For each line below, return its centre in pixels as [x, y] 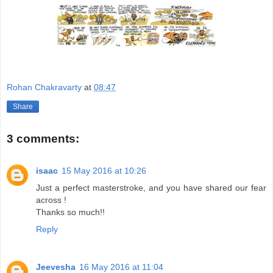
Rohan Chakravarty [44, 87]
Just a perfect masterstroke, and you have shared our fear [151, 187]
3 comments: [43, 139]
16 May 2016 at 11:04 [121, 267]
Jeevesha [56, 267]
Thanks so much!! [70, 212]
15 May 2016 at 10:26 [104, 170]
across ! [51, 200]
